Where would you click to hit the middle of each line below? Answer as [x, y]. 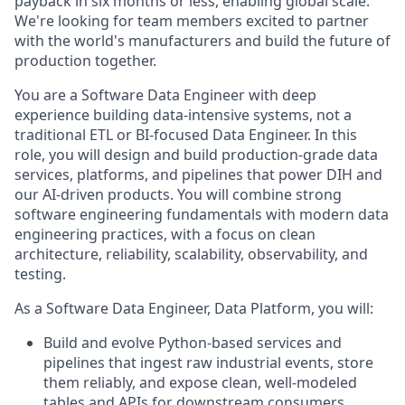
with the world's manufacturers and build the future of [202, 41]
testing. [40, 274]
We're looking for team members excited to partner [192, 21]
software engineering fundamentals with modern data [202, 214]
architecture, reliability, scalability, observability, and [191, 254]
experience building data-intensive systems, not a [183, 115]
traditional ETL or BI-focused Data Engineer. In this [186, 135]
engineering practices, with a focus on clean [165, 234]
